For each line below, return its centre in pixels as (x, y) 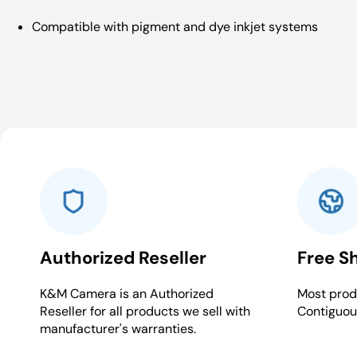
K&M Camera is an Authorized (127, 293)
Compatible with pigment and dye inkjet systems (175, 27)
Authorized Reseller (123, 257)
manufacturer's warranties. (118, 328)
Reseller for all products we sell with (145, 311)
